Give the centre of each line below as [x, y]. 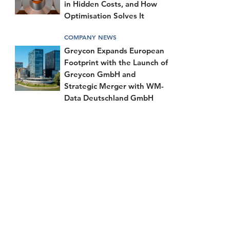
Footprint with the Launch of [116, 62]
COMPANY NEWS [90, 37]
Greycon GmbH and [100, 74]
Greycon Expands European [114, 50]
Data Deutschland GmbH [109, 98]
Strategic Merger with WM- [114, 86]
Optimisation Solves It [104, 15]
